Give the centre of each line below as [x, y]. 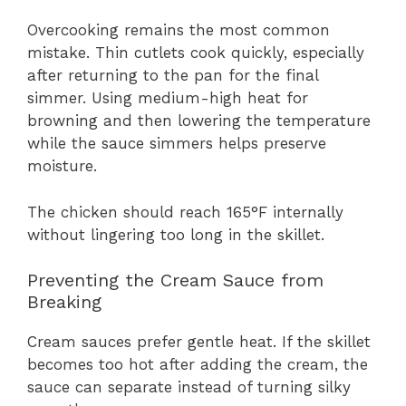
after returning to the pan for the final [173, 76]
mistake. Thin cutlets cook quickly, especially [196, 53]
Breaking [64, 302]
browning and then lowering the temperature [199, 121]
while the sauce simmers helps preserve [177, 144]
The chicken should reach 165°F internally [185, 212]
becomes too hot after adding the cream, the [198, 365]
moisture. [62, 166]
